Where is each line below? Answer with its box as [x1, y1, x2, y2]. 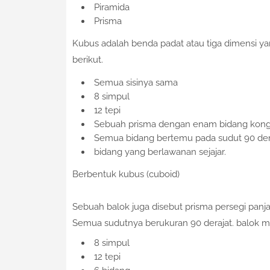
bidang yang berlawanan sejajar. [93, 146, 226, 158]
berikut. [72, 54, 103, 66]
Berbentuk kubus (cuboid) [72, 169, 180, 180]
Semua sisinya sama [93, 77, 178, 89]
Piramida [93, 2, 130, 13]
